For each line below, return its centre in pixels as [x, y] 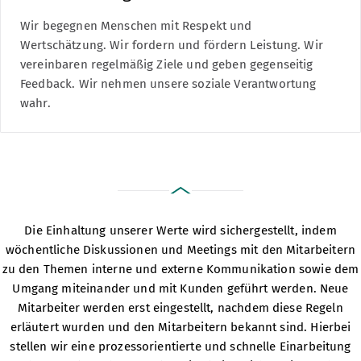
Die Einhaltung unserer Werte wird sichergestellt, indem [180, 231]
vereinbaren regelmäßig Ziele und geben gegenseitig [167, 64]
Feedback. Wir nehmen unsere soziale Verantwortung [168, 83]
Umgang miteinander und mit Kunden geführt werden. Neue [180, 289]
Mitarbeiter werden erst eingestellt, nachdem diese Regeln [180, 308]
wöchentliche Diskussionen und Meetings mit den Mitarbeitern [180, 250]
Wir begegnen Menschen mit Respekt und [136, 25]
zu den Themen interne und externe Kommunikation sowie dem [180, 270]
